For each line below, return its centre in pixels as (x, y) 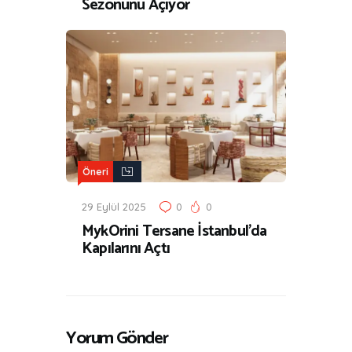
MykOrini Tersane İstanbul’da (174, 231)
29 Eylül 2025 (114, 206)
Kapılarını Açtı (126, 248)
